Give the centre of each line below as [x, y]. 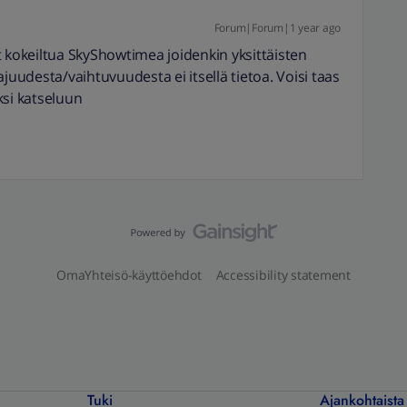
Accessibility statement [283, 275]
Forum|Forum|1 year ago [277, 28]
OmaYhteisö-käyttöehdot [129, 275]
